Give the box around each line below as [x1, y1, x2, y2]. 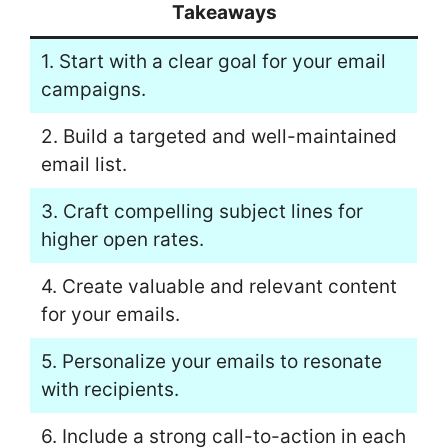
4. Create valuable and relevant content [40, 274, 397, 298]
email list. [40, 152, 127, 176]
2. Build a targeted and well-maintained [40, 124, 397, 148]
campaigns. [40, 77, 146, 101]
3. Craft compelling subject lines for [40, 199, 363, 223]
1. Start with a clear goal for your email [40, 49, 386, 73]
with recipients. [40, 377, 179, 401]
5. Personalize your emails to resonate [40, 349, 382, 373]
